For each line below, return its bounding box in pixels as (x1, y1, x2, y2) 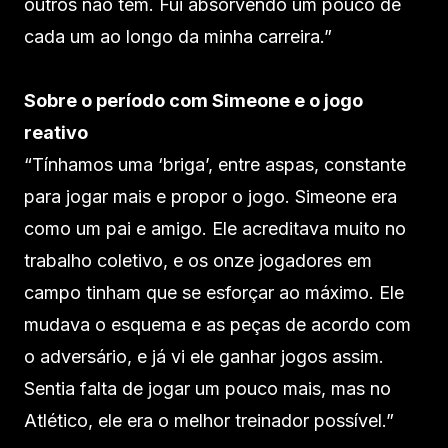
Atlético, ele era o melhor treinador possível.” (24, 409, 394, 431)
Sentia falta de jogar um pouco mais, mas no (24, 377, 391, 399)
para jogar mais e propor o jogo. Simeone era (24, 185, 397, 207)
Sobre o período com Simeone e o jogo (24, 89, 363, 111)
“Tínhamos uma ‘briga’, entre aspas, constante (24, 153, 406, 175)
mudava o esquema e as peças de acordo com (24, 313, 411, 335)
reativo (24, 121, 88, 143)
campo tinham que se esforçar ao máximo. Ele (24, 281, 404, 303)
